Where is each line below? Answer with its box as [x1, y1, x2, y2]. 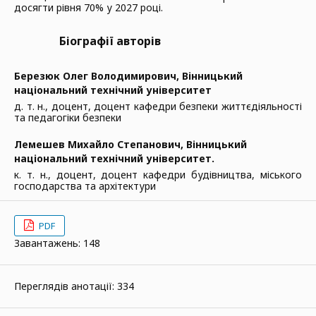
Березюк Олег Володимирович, [14, 69, 182, 83]
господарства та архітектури [14, 179, 156, 193]
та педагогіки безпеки [14, 111, 121, 124]
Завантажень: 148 [14, 236, 100, 250]
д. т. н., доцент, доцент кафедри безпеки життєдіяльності [14, 99, 302, 113]
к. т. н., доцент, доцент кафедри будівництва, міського [14, 168, 302, 181]
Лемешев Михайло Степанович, [14, 138, 186, 151]
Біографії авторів [59, 33, 161, 49]
